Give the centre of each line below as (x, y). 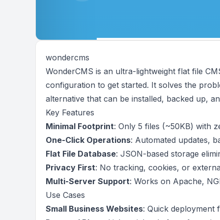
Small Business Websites (94, 209)
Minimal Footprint (80, 126)
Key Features (70, 112)
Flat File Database (81, 154)
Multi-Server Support (88, 181)
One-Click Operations (88, 140)
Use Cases (65, 195)
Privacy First (70, 167)
